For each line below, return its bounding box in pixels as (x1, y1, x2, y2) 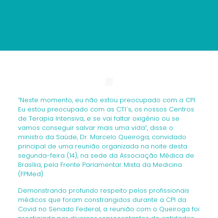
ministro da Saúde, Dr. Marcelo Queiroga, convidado (18, 132, 186, 142)
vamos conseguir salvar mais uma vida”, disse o (18, 123, 173, 132)
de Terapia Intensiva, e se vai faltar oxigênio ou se (18, 114, 180, 123)
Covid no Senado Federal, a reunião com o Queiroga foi (18, 204, 200, 214)
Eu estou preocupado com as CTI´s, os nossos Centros (18, 105, 194, 114)
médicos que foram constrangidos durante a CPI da (18, 195, 186, 204)
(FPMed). (18, 169, 44, 179)
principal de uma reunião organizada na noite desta (18, 142, 187, 151)
